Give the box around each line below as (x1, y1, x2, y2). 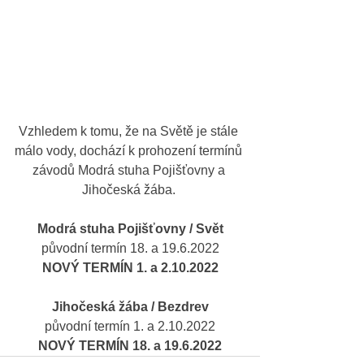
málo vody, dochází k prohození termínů (15, 144, 245, 158)
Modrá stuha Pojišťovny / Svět (37, 222, 223, 236)
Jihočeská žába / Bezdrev (51, 300, 209, 314)
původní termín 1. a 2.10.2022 (45, 319, 215, 334)
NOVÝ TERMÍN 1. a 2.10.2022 (41, 261, 219, 275)
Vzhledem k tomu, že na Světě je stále (19, 124, 241, 139)
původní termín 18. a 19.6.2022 (41, 241, 219, 256)
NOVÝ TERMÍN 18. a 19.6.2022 (38, 339, 222, 353)
